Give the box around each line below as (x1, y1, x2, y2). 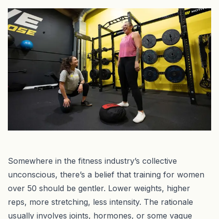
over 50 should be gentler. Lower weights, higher (8, 183, 190, 193)
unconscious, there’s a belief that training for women (8, 169, 204, 179)
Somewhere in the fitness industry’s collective (8, 155, 177, 166)
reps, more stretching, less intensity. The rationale (8, 197, 193, 207)
